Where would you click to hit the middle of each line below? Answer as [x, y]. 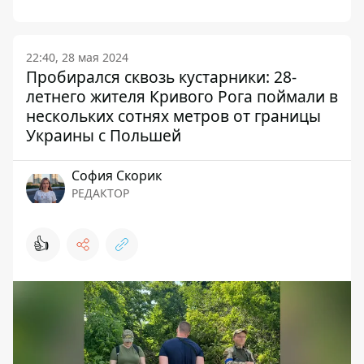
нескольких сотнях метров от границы [173, 115]
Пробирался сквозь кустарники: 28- [161, 76]
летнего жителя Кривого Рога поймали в [182, 96]
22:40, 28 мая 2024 [77, 57]
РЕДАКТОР [100, 193]
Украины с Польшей [104, 135]
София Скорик [117, 175]
